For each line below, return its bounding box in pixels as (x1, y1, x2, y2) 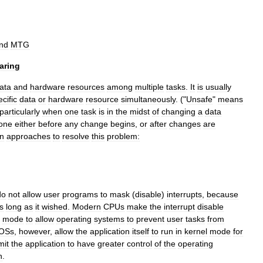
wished (42, 202, 68, 211)
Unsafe (186, 95, 213, 104)
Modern (72, 202, 101, 211)
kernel (184, 227, 207, 236)
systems (94, 214, 124, 224)
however (19, 227, 50, 236)
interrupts (167, 190, 202, 199)
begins (110, 119, 135, 129)
